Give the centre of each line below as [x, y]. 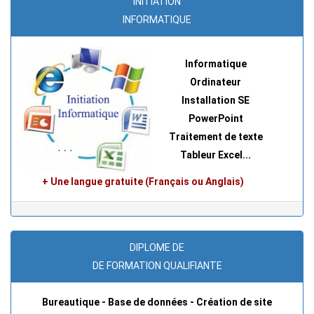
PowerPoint [216, 118]
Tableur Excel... [216, 155]
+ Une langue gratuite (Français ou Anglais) [143, 181]
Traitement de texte [216, 136]
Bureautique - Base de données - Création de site [157, 302]
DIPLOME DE [157, 247]
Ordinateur [216, 82]
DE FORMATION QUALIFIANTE [157, 265]
